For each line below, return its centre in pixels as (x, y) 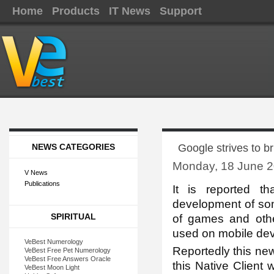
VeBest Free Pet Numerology (67, 250)
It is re (194, 189)
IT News (130, 11)
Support (181, 11)
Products (76, 11)
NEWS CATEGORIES (73, 147)
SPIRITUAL (73, 217)
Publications (42, 183)
